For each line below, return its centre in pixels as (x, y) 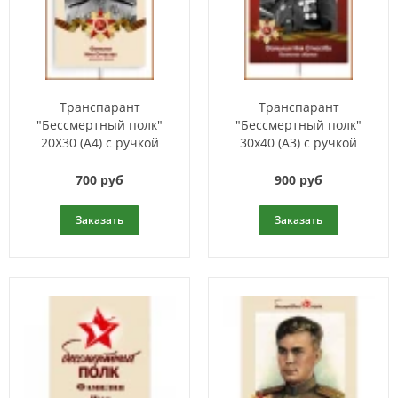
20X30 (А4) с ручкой (99, 143)
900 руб (298, 179)
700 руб (99, 179)
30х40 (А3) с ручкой (298, 143)
